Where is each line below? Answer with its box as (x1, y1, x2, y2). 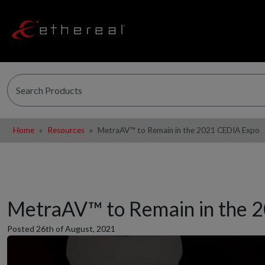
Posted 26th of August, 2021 (7, 223, 115, 234)
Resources (47, 125, 85, 135)
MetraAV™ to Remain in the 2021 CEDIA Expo (98, 125, 260, 135)
